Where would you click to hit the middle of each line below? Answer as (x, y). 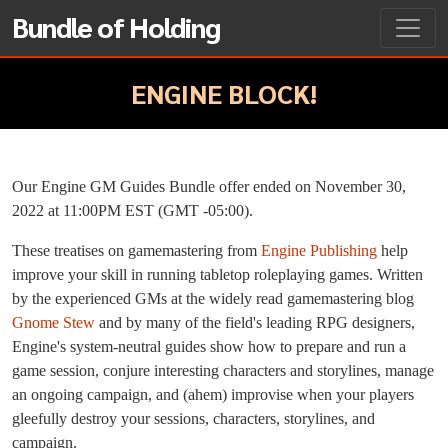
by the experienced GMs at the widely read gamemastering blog (213, 298)
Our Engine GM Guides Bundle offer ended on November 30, (209, 186)
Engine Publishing (319, 250)
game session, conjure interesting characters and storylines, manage (223, 370)
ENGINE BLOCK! (224, 93)
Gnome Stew (53, 322)
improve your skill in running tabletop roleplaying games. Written (217, 274)
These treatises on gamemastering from (136, 250)
